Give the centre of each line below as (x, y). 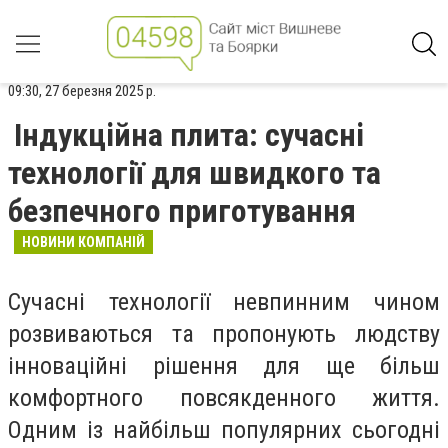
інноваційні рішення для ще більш (224, 366)
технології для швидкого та (194, 173)
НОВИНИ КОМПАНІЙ (83, 242)
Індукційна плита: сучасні (189, 135)
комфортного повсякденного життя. (224, 398)
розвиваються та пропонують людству (224, 334)
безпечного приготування (182, 211)
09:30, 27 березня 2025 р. (82, 91)
